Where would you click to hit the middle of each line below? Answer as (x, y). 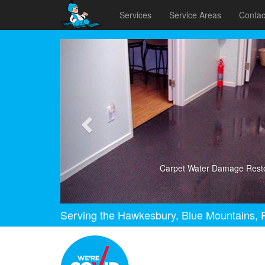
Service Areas (195, 15)
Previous (107, 46)
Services (135, 15)
